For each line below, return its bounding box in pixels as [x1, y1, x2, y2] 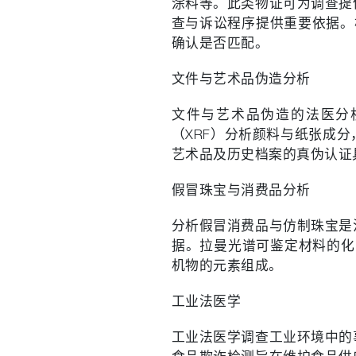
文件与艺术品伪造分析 [171, 73, 311, 87]
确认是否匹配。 [171, 37, 269, 52]
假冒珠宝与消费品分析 [171, 184, 311, 199]
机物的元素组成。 [171, 260, 283, 274]
